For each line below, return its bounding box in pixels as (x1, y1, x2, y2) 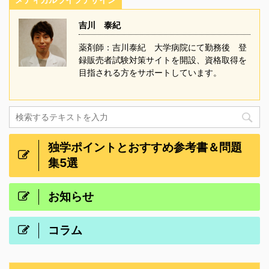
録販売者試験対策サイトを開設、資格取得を (79, 55, 247, 65)
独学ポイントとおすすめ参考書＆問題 (48, 140, 242, 155)
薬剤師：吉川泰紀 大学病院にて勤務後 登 (79, 42, 247, 53)
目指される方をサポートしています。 (79, 67, 230, 78)
